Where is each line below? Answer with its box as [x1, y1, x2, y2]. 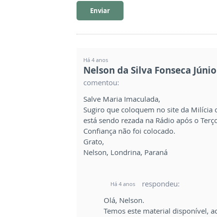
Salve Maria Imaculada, [83, 93, 160, 104]
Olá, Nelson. [104, 195, 144, 205]
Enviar [90, 6, 110, 15]
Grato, [83, 136, 104, 146]
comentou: [83, 77, 119, 87]
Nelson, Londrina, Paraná [83, 147, 168, 157]
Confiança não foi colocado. [83, 125, 175, 136]
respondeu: [142, 178, 180, 188]
